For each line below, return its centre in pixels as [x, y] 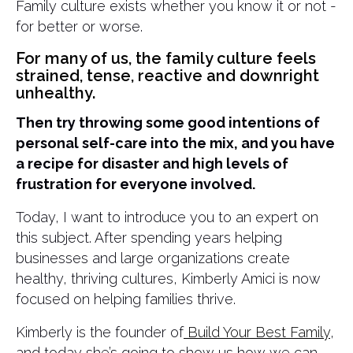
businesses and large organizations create [153, 258]
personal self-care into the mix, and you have [175, 143]
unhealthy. [56, 93]
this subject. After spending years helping [149, 238]
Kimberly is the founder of [100, 332]
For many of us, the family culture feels [166, 58]
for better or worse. [79, 26]
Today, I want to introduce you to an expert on [167, 217]
